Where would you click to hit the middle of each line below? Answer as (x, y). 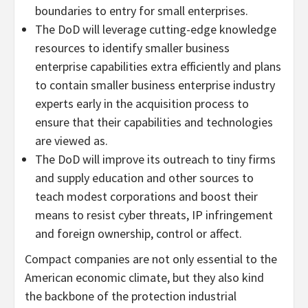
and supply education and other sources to (144, 178)
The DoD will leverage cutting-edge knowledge (156, 30)
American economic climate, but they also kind (144, 278)
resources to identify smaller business (132, 48)
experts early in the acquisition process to (142, 104)
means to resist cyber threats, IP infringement (154, 215)
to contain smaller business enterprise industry (155, 85)
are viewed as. (71, 141)
